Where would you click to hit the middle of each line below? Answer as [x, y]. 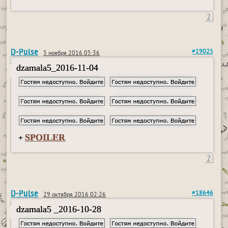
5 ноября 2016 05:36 [72, 54]
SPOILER [45, 137]
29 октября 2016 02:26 [75, 195]
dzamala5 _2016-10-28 [59, 209]
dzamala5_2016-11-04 [58, 68]
